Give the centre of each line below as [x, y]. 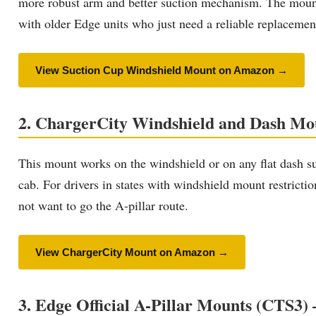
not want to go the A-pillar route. [103, 205]
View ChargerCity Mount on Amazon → [132, 252]
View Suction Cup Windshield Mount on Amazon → [162, 70]
